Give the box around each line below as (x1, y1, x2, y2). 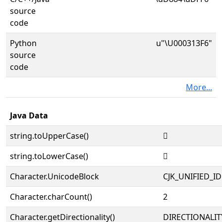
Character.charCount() (10, 191, 92, 202)
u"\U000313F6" (156, 38, 212, 49)
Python (10, 38, 37, 49)
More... (186, 82, 212, 93)
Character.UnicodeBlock (10, 171, 99, 182)
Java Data (10, 110, 48, 121)
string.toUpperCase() (10, 130, 89, 141)
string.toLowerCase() (10, 151, 88, 162)
